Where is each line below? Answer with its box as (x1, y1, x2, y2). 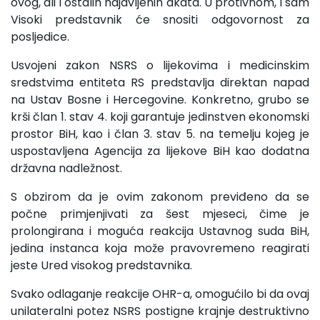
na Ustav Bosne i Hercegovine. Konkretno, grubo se (11, 91, 309, 109)
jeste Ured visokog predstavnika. (11, 257, 195, 274)
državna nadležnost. (11, 160, 122, 177)
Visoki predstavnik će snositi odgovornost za (11, 11, 309, 29)
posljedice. (11, 29, 69, 46)
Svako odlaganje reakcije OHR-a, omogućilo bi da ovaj (11, 286, 309, 303)
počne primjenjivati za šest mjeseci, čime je (11, 206, 309, 223)
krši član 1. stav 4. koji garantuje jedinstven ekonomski (11, 109, 309, 126)
